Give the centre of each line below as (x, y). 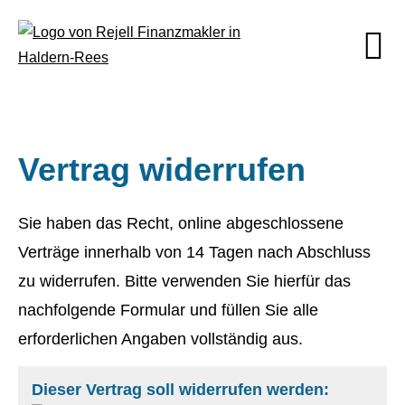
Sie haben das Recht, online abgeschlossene (181, 223)
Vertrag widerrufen (162, 170)
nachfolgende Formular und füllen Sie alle (168, 310)
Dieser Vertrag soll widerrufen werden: (180, 390)
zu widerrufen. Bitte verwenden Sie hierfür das (184, 281)
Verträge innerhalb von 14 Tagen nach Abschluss (194, 252)
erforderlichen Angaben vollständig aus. (160, 339)
